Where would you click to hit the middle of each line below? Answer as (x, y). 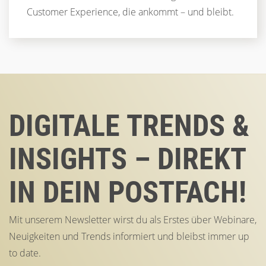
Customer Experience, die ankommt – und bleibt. (130, 12)
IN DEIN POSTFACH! (128, 192)
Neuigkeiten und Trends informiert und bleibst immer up (129, 236)
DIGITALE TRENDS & (129, 126)
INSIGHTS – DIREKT (127, 159)
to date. (25, 253)
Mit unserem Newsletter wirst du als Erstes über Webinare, (133, 219)
